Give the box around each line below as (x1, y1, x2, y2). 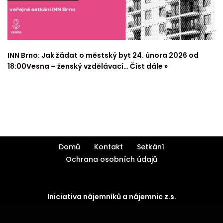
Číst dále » (130, 61, 168, 71)
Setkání (137, 142, 164, 152)
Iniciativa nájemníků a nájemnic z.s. (47, 192, 176, 202)
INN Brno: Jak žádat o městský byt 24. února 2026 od (7, 50, 199, 60)
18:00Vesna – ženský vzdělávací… (7, 61, 130, 71)
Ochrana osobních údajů (66, 154, 157, 164)
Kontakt (94, 142, 123, 152)
